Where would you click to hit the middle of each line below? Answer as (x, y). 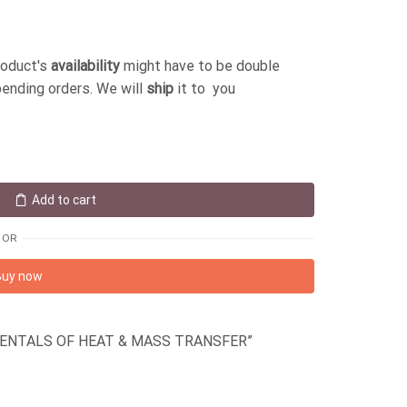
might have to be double (200, 66)
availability (85, 66)
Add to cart (64, 200)
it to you (204, 89)
